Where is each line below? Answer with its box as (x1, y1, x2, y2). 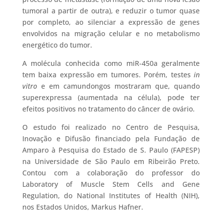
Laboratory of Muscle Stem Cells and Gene (22, 179, 200, 189)
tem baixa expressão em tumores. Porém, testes (22, 70, 194, 80)
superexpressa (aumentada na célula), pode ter (22, 93, 200, 103)
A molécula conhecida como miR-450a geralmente (22, 58, 200, 68)
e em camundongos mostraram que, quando (37, 81, 200, 91)
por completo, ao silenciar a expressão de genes (22, 17, 200, 27)
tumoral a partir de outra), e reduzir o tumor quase (22, 6, 200, 16)
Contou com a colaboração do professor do (22, 168, 200, 178)
